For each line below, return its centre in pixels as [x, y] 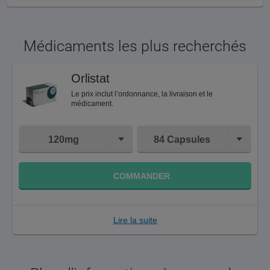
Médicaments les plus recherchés [135, 46]
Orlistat [90, 78]
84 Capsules [182, 139]
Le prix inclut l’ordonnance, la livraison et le [142, 94]
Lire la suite [135, 220]
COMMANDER [141, 176]
